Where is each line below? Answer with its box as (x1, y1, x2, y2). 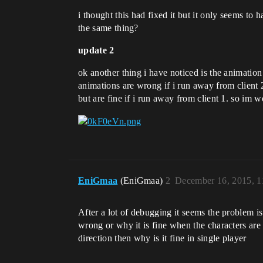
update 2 (78, 45, 114, 55)
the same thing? (78, 22, 139, 33)
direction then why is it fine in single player (78, 233, 247, 244)
